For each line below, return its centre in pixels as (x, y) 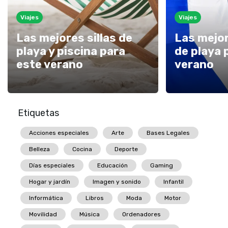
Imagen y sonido (117, 182)
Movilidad (43, 215)
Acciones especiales (59, 133)
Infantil (174, 182)
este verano (50, 65)
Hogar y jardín (50, 182)
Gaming (162, 166)
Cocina (82, 149)
